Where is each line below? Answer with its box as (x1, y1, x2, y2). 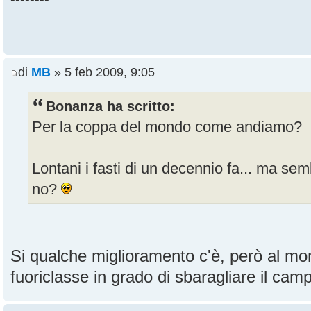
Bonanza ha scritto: (46, 99, 175, 115)
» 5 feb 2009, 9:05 (51, 65, 155, 80)
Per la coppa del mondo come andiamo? (32, 118, 302, 136)
